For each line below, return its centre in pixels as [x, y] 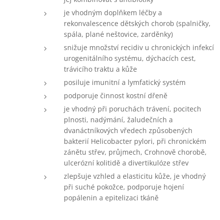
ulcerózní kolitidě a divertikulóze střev [126, 163]
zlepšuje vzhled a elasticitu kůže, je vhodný [135, 176]
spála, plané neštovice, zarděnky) [118, 34]
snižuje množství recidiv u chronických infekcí [139, 47]
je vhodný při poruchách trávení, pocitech [133, 109]
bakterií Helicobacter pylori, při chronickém [135, 141]
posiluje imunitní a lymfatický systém [125, 82]
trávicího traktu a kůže [100, 69]
